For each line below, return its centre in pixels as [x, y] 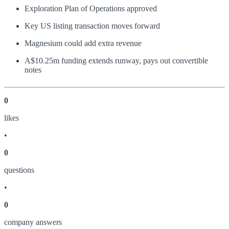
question [18, 170]
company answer [31, 222]
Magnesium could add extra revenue [83, 43]
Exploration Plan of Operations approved [91, 8]
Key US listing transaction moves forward [92, 26]
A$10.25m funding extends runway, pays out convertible [116, 60]
